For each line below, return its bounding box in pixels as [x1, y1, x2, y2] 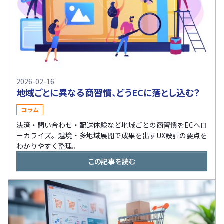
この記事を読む [88, 156, 136, 167]
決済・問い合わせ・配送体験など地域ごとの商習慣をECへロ [16, 120, 207, 130]
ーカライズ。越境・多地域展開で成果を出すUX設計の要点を [16, 130, 207, 141]
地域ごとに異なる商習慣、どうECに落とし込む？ [16, 86, 200, 99]
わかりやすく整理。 [16, 141, 79, 151]
